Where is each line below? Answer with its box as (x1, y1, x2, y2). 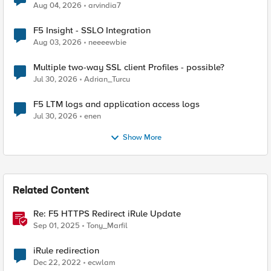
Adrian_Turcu (84, 74, 130, 84)
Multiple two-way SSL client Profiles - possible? (33, 62, 224, 73)
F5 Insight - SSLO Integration (33, 25, 151, 36)
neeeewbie (88, 38, 126, 47)
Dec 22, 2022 (33, 258, 81, 267)
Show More (122, 132, 162, 143)
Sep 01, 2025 (33, 221, 80, 230)
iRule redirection (33, 245, 99, 256)
